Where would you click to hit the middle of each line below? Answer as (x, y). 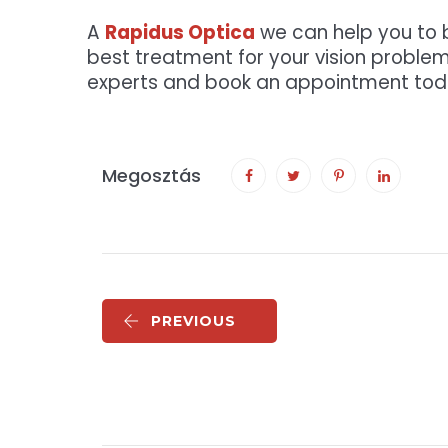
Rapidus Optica (180, 33)
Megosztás (151, 176)
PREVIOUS (193, 321)
